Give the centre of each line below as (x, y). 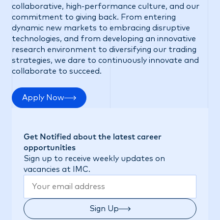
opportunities (50, 148)
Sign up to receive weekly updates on (94, 159)
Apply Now (43, 98)
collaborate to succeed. (57, 71)
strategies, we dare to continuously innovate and (105, 60)
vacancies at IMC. (57, 169)
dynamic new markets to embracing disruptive (101, 28)
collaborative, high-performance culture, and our (106, 6)
